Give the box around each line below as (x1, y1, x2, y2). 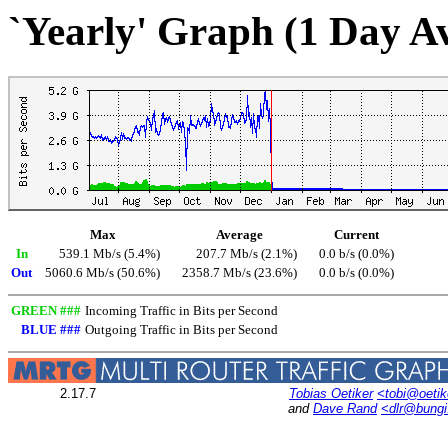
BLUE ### (21, 323, 81, 338)
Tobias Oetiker (289, 386, 373, 402)
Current (334, 228, 379, 243)
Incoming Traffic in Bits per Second (85, 304, 278, 319)
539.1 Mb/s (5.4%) (59, 247, 160, 262)
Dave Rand (313, 401, 377, 417)
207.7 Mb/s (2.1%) (196, 247, 297, 262)
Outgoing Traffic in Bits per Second (85, 323, 278, 338)
